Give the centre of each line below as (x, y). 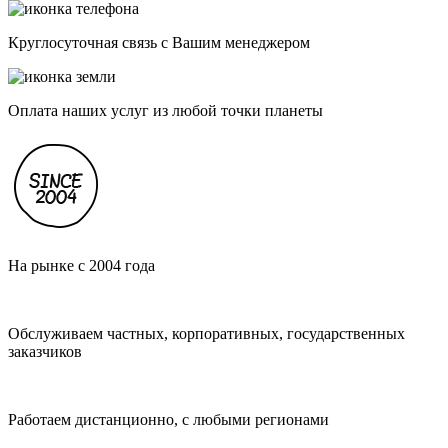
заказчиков (45, 352)
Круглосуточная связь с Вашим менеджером (159, 43)
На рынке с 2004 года (81, 266)
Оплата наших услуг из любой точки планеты (165, 111)
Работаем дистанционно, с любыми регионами (168, 420)
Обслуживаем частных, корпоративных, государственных (206, 334)
